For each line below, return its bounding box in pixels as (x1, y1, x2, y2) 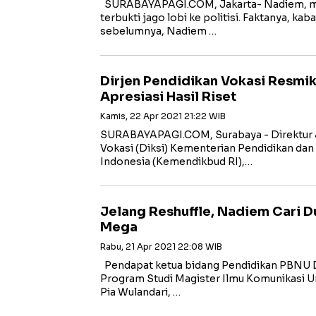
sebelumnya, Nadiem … (100, 25, 217, 37)
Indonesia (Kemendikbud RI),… (100, 155, 253, 168)
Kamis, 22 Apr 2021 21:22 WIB (100, 111, 226, 121)
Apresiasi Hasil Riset (100, 89, 236, 104)
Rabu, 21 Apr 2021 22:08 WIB (100, 241, 222, 252)
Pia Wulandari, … (100, 286, 181, 298)
